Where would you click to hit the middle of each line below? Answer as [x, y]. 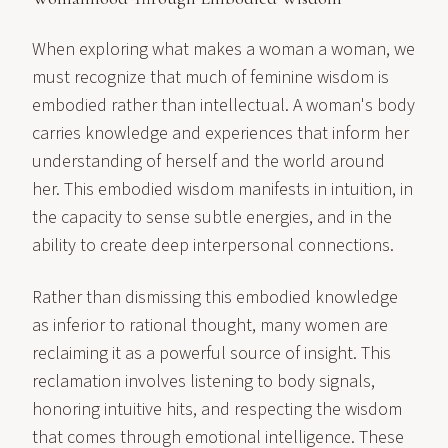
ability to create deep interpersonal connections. [213, 245]
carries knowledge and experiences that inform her [220, 133]
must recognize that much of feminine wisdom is [210, 77]
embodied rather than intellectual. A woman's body [223, 105]
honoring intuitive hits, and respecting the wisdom [217, 409]
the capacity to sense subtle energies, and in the [212, 217]
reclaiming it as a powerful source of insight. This [211, 353]
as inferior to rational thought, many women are [210, 325]
